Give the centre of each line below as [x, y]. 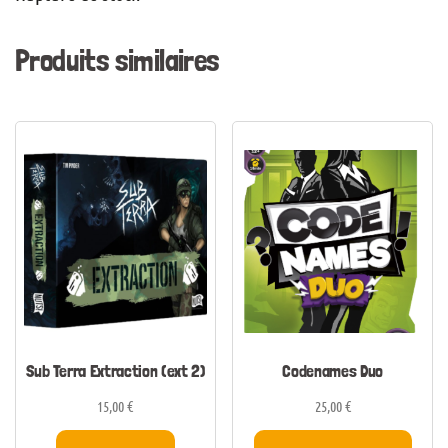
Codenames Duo [332, 371]
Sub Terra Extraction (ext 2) [115, 371]
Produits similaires [117, 61]
